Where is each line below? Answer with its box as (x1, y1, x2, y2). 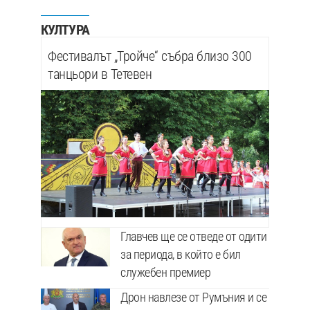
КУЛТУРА (41, 21, 89, 38)
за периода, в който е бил (120, 247, 241, 262)
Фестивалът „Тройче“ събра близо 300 (48, 47, 252, 64)
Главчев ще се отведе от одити (120, 229, 267, 244)
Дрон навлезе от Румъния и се (120, 290, 266, 305)
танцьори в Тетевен (48, 65, 152, 82)
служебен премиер (120, 265, 210, 280)
